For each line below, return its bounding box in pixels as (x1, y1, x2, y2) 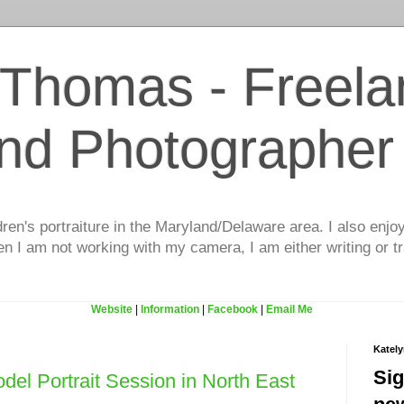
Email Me (266, 303, 313, 317)
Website (91, 303, 133, 317)
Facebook (207, 303, 258, 317)
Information (141, 303, 199, 317)
